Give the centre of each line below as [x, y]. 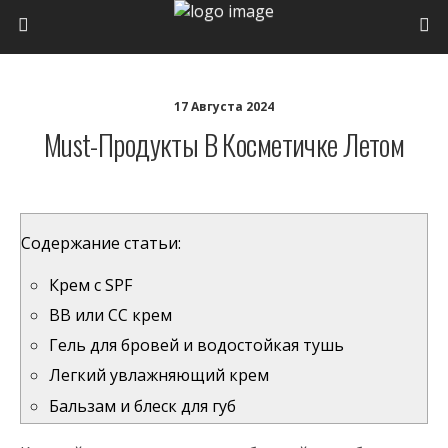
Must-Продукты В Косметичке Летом [224, 144]
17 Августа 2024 [224, 106]
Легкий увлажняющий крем [159, 375]
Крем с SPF [91, 285]
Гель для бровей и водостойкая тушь [197, 345]
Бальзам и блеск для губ [143, 405]
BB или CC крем [111, 315]
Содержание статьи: [101, 243]
